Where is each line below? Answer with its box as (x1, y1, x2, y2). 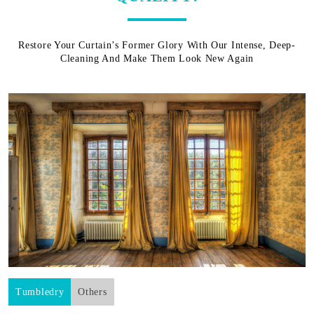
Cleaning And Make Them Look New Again (60, 53, 254, 64)
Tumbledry (15, 286, 64, 297)
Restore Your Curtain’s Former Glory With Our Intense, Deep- (18, 39, 296, 50)
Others (78, 286, 107, 297)
